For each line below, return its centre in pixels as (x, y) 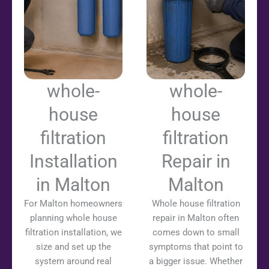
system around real (73, 261)
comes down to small (196, 232)
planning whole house (73, 218)
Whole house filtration (196, 203)
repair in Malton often (196, 218)
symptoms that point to (196, 246)
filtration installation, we (73, 232)
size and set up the (73, 246)
